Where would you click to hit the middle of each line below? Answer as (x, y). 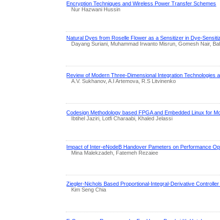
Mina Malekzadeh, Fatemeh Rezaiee (115, 152)
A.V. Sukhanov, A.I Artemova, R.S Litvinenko (124, 81)
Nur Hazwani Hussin (96, 10)
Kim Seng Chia (89, 190)
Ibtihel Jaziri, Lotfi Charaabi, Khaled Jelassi (122, 118)
